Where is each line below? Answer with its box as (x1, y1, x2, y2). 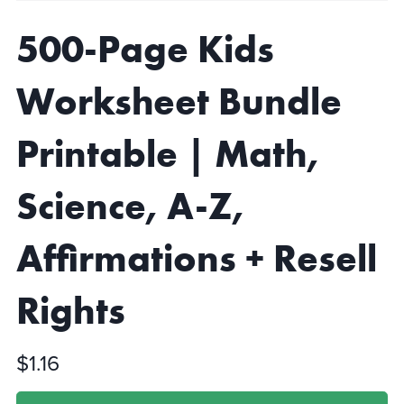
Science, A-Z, (15, 182, 244, 231)
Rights (15, 287, 125, 335)
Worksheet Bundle (15, 78, 342, 126)
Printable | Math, (15, 130, 319, 179)
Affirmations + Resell (15, 234, 377, 283)
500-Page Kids (15, 25, 274, 74)
